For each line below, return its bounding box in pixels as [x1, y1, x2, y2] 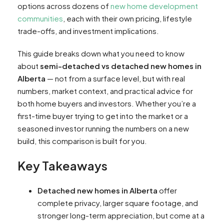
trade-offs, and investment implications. [17, 26, 159, 36]
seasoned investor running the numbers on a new [17, 123, 189, 133]
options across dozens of [17, 1, 110, 11]
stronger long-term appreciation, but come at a [37, 210, 204, 220]
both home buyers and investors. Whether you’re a [17, 98, 196, 108]
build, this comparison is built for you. [17, 136, 147, 146]
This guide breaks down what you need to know [17, 48, 184, 58]
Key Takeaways [17, 158, 107, 173]
